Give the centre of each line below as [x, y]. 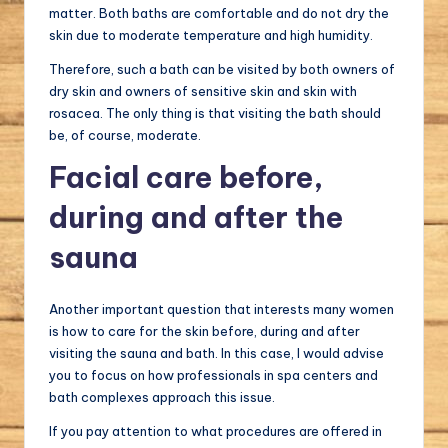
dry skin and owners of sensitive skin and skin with [203, 90]
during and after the [196, 217]
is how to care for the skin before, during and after [204, 330]
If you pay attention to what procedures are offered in [215, 430]
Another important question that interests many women [221, 308]
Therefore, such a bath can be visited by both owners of [222, 68]
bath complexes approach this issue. [162, 396]
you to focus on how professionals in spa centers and [213, 374]
